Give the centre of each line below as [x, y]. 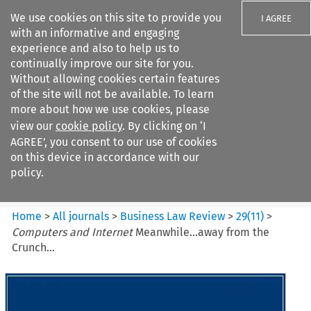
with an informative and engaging [95, 33]
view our [33, 126]
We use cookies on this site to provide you [116, 18]
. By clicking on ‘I [164, 126]
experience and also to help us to [95, 48]
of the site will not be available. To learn [112, 94]
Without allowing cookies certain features [115, 79]
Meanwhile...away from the [203, 232]
